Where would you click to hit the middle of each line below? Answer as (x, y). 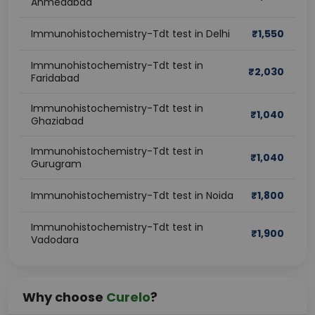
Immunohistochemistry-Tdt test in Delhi (130, 34)
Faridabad (55, 78)
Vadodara (55, 240)
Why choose (64, 297)
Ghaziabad (57, 121)
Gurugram (56, 164)
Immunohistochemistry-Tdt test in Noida (132, 195)
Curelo (128, 297)
